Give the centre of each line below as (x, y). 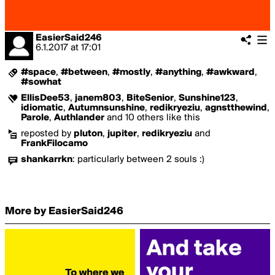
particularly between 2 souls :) (141, 160)
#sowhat (41, 82)
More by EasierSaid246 (64, 211)
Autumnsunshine (107, 108)
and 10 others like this (152, 118)
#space (38, 72)
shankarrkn (47, 160)
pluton (88, 134)
